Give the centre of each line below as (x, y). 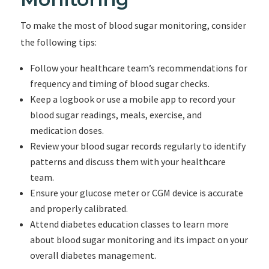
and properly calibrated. (79, 208)
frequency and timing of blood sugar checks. (119, 83)
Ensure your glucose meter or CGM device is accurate (136, 193)
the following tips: (58, 42)
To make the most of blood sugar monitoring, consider (133, 25)
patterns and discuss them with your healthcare (128, 162)
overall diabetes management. (93, 255)
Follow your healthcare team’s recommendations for (138, 68)
